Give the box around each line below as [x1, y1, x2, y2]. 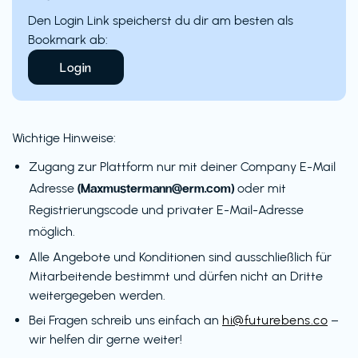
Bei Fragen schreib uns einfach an [29, 312, 222, 328]
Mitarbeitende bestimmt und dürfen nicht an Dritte [29, 268, 323, 284]
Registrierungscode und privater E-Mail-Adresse [29, 202, 304, 218]
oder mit [234, 181, 286, 197]
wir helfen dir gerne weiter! [29, 332, 182, 348]
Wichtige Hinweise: [12, 130, 116, 146]
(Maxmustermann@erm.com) [78, 180, 234, 196]
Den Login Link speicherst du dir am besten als [28, 13, 293, 29]
